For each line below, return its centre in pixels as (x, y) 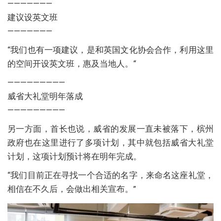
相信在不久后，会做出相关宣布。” (72, 189)
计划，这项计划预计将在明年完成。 (74, 156)
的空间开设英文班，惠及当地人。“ (72, 63)
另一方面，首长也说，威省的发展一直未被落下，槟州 (110, 129)
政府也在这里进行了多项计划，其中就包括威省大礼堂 (110, 142)
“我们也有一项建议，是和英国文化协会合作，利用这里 (110, 50)
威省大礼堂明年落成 (45, 96)
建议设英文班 (33, 17)
